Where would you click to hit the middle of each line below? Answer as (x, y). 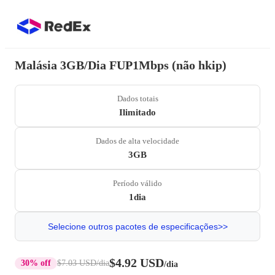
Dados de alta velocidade (137, 141)
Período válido (137, 183)
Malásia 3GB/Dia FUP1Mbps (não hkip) (121, 65)
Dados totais (137, 99)
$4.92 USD (137, 263)
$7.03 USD (77, 263)
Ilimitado (137, 112)
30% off (36, 263)
